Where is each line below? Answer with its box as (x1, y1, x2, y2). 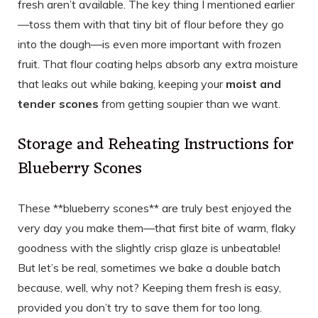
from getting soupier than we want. (99, 97, 280, 111)
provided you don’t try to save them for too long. (18, 300, 262, 314)
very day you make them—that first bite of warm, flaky (18, 220, 296, 235)
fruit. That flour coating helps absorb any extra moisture (18, 57, 298, 72)
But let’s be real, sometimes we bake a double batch (18, 260, 280, 275)
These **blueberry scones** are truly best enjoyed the (18, 200, 292, 215)
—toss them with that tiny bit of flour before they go (18, 17, 284, 32)
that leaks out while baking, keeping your (18, 77, 226, 92)
